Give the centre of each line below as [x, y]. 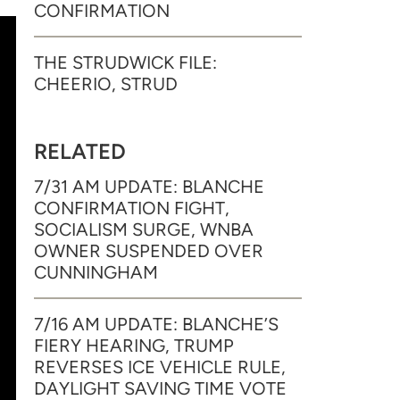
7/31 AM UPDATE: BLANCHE [149, 187]
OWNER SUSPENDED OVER [149, 251]
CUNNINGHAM [96, 272]
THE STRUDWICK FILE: [125, 62]
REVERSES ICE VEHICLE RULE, [160, 367]
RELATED [80, 151]
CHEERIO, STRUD [106, 84]
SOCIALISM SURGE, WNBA [144, 229]
